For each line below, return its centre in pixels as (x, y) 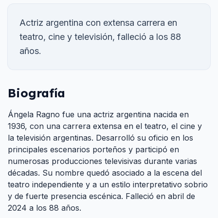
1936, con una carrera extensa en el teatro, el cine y (105, 126)
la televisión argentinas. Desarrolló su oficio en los (100, 138)
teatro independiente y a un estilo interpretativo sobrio (108, 184)
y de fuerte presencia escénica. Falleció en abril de (101, 196)
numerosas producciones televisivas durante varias (102, 161)
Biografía (36, 93)
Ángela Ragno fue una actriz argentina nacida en (98, 114)
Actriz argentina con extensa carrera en (98, 23)
